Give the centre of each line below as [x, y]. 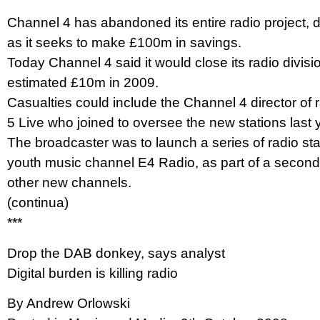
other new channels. [69, 183]
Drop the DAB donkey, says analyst [116, 253]
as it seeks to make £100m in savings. [124, 43]
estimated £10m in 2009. [83, 83]
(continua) [38, 203]
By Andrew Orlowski [69, 304]
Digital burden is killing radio [92, 273]
